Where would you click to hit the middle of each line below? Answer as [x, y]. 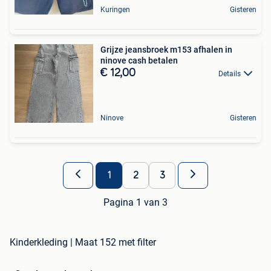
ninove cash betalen [139, 60]
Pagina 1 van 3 [135, 202]
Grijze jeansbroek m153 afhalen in [166, 49]
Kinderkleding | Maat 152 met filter [83, 242]
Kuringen [115, 9]
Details [230, 73]
